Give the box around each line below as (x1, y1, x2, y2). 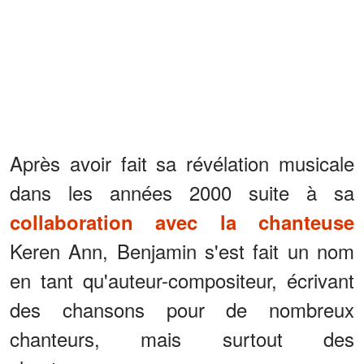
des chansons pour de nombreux (10, 294, 354, 323)
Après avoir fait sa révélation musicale (10, 148, 354, 177)
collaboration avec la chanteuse (10, 207, 354, 236)
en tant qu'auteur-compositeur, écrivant (10, 265, 354, 294)
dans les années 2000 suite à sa (10, 177, 354, 206)
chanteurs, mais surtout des (10, 323, 354, 353)
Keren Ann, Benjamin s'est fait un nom (10, 236, 354, 265)
